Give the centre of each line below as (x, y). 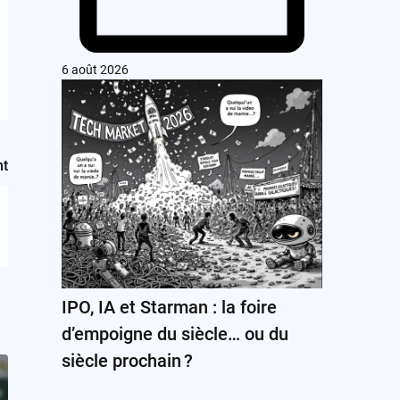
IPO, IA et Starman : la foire (169, 307)
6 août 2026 (95, 69)
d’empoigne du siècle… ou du (175, 333)
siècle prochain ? (127, 360)
